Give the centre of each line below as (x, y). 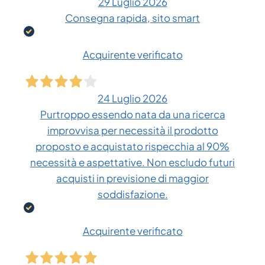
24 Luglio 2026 (132, 98)
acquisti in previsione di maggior (132, 178)
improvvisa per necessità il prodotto (132, 130)
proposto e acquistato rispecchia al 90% (132, 146)
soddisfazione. (132, 194)
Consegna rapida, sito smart (132, 18)
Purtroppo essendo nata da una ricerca (132, 114)
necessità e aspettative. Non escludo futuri (132, 162)
